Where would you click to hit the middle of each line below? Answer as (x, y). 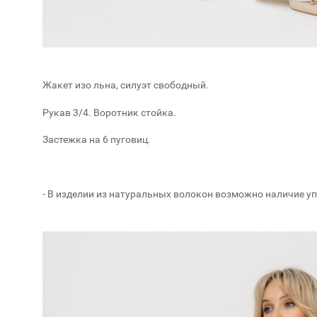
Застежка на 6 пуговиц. (97, 140)
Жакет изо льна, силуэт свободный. (126, 85)
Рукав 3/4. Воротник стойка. (109, 112)
